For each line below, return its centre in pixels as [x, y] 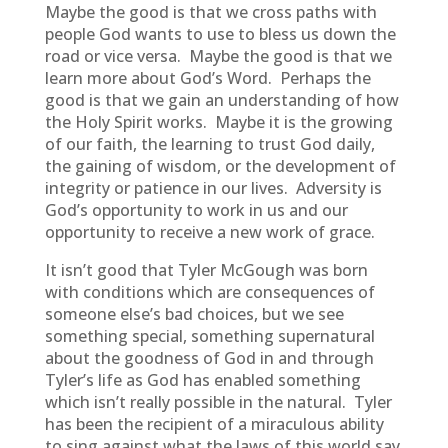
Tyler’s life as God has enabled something [202, 380]
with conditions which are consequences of [209, 292]
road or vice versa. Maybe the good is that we [218, 56]
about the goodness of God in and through [209, 358]
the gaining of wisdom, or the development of [220, 166]
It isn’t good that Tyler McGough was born [206, 270]
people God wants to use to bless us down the [220, 34]
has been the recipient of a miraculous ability [214, 424]
